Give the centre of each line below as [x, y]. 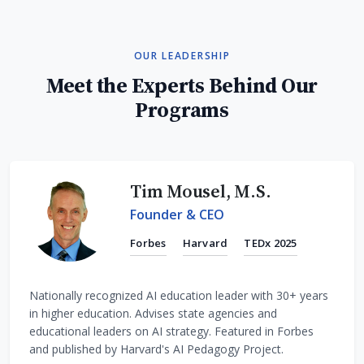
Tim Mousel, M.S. [201, 191]
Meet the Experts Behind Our [182, 85]
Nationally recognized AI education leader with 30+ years [179, 295]
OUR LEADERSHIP [182, 55]
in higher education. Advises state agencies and [153, 313]
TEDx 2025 [271, 243]
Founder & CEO [177, 214]
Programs [182, 109]
